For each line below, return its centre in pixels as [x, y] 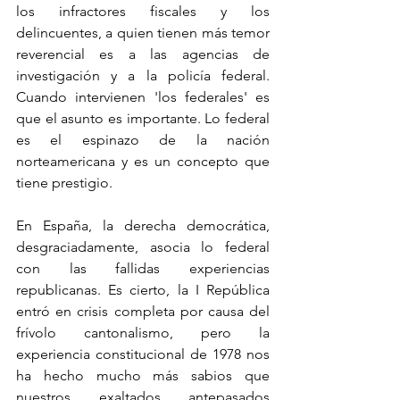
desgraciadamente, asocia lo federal [143, 246]
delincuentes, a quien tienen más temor [143, 32]
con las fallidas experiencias [143, 268]
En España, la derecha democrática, [143, 225]
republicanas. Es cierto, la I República [143, 289]
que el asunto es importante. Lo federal [143, 118]
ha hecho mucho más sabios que [143, 375]
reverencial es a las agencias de [143, 54]
